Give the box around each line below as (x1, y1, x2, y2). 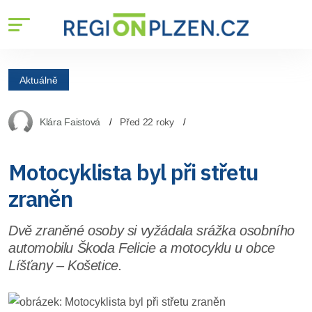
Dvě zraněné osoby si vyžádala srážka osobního (8, 223, 295, 238)
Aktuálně (19, 74, 58, 85)
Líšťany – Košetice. (8, 258, 123, 273)
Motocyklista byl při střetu (8, 157, 259, 187)
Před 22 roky (120, 116, 174, 127)
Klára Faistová (40, 116, 101, 127)
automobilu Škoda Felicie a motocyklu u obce (8, 240, 275, 256)
